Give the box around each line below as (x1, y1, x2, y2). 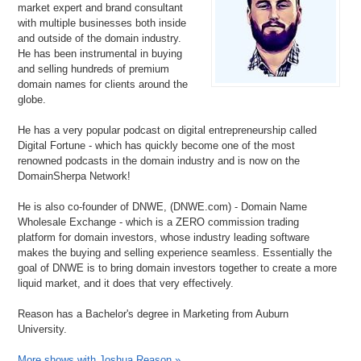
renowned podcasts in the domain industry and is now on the (18, 154, 301, 167)
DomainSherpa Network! (18, 169, 131, 182)
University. (18, 322, 68, 335)
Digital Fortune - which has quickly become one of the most (18, 139, 296, 151)
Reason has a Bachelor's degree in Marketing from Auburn (18, 307, 289, 320)
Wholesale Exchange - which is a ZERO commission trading (18, 215, 300, 228)
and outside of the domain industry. (18, 31, 182, 44)
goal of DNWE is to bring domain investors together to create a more (18, 261, 338, 274)
